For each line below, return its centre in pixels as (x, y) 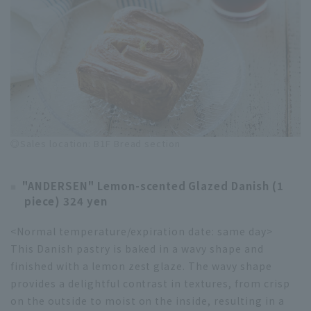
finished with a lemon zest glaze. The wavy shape (142, 266)
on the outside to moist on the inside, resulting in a (148, 301)
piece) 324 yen (66, 201)
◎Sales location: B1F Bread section (96, 144)
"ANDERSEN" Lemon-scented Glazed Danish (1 (153, 186)
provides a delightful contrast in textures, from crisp (150, 284)
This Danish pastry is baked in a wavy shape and (137, 249)
